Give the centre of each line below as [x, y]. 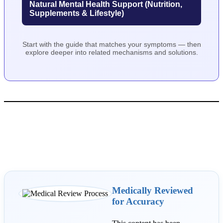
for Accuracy [138, 201]
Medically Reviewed [153, 190]
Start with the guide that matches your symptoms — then [111, 44]
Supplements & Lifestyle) [77, 13]
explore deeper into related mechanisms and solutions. [111, 52]
